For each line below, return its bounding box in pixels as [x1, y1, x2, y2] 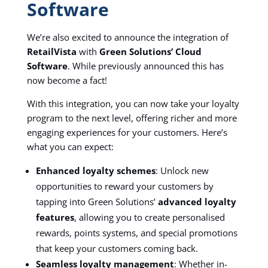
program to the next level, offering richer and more [26, 111, 237, 124]
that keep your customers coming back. [35, 242, 198, 254]
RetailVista [26, 45, 77, 57]
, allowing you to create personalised [74, 211, 225, 223]
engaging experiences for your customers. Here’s [26, 126, 227, 138]
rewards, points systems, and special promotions [35, 226, 237, 239]
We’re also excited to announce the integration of [26, 31, 229, 43]
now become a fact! [26, 74, 107, 86]
